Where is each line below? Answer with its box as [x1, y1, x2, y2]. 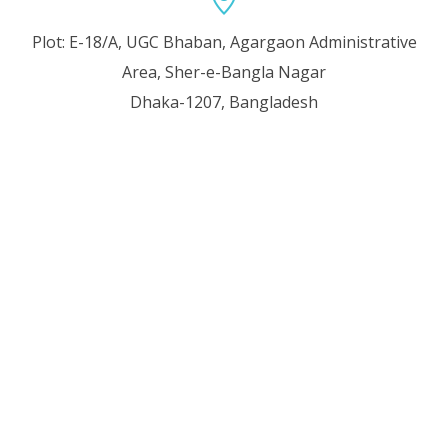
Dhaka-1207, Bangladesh [130, 90, 318, 113]
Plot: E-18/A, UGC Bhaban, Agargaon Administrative [31, 30, 417, 53]
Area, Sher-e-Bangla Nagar [122, 60, 326, 83]
